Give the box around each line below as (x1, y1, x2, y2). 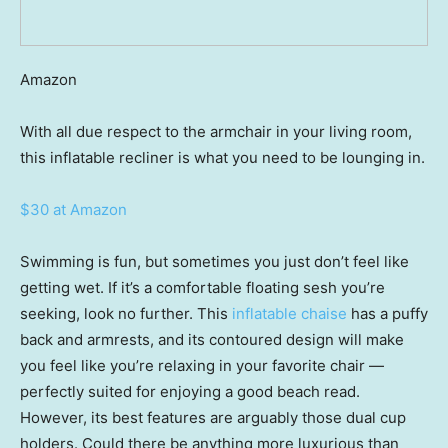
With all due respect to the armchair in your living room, (20, 122, 412, 142)
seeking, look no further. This (20, 304, 232, 324)
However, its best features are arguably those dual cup (20, 408, 406, 428)
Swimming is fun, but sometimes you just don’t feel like (20, 252, 409, 272)
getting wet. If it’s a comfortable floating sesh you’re (20, 278, 385, 298)
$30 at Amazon (20, 200, 127, 220)
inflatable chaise (232, 304, 351, 324)
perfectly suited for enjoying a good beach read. (20, 382, 360, 402)
